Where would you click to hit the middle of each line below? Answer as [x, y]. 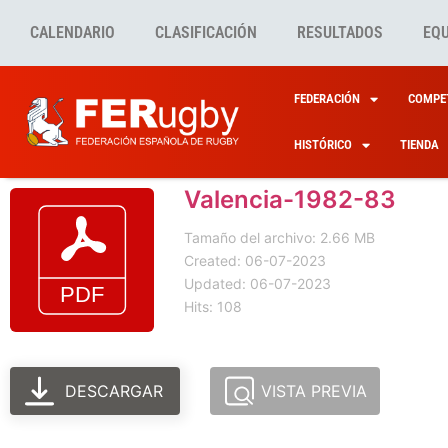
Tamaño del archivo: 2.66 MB [279, 237]
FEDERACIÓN [326, 98]
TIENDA [419, 144]
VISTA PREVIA [314, 391]
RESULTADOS [340, 32]
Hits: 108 [213, 306]
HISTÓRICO [322, 144]
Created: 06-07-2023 [255, 260]
